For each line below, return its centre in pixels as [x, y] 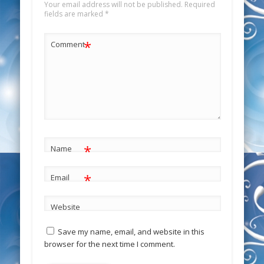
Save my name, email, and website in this [131, 232]
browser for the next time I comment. [109, 244]
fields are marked [74, 14]
